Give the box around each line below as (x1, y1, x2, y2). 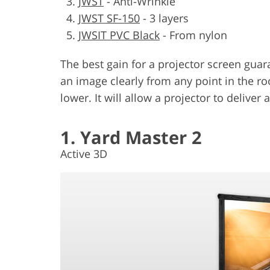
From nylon (169, 27, 227, 42)
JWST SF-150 (78, 10, 140, 25)
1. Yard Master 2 (60, 125, 202, 149)
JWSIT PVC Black (78, 27, 160, 42)
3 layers (149, 10, 189, 25)
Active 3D (60, 146, 107, 161)
